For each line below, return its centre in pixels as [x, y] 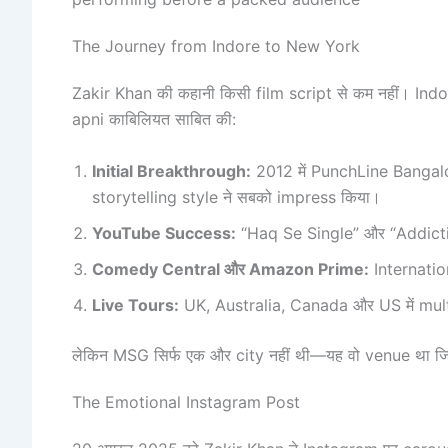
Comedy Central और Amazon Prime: [230, 268]
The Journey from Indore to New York [216, 46]
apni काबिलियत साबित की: [154, 119]
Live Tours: [135, 304]
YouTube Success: [164, 232]
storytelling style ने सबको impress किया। [236, 196]
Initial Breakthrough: [171, 170]
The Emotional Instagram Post [186, 402]
